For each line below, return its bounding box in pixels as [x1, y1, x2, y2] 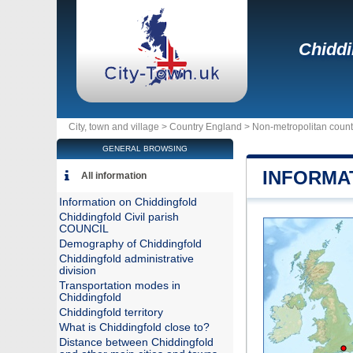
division [59, 265, 96, 277]
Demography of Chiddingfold [59, 238, 202, 250]
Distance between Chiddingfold [59, 336, 214, 348]
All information [81, 170, 147, 181]
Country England [169, 121, 242, 132]
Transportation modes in [59, 280, 180, 292]
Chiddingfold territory [59, 307, 163, 318]
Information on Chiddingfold [59, 196, 197, 208]
